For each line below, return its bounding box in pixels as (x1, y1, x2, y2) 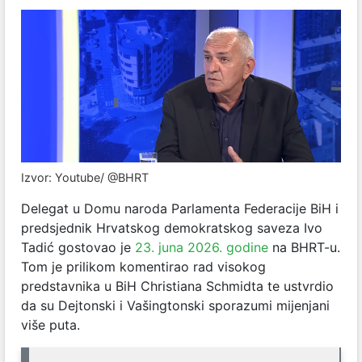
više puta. (21, 316, 80, 333)
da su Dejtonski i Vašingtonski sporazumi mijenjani (21, 297, 330, 314)
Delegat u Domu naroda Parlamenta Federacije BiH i (21, 200, 339, 217)
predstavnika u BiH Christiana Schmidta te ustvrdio (21, 277, 334, 294)
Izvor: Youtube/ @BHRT (21, 170, 149, 184)
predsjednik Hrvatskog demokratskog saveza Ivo (21, 219, 322, 236)
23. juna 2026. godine (135, 238, 268, 255)
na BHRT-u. (268, 238, 340, 255)
